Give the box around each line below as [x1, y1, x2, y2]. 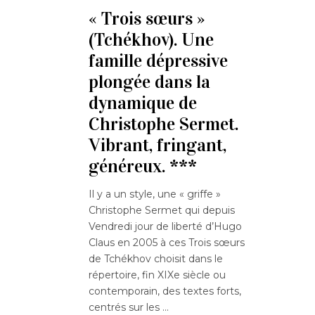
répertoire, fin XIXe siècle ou [89, 268, 226, 281]
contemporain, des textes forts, [89, 284, 241, 297]
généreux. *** [89, 155, 197, 177]
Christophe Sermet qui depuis [89, 203, 235, 217]
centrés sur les [89, 300, 162, 314]
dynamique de [89, 91, 197, 114]
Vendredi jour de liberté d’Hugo [89, 219, 242, 233]
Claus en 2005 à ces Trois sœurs [89, 236, 245, 249]
